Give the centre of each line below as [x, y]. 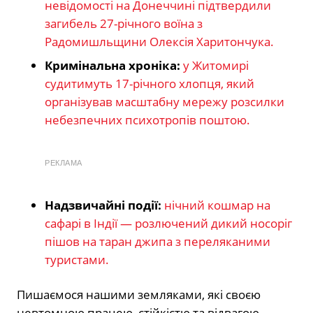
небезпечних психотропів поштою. [147, 120]
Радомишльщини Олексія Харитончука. [159, 42]
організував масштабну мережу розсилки [165, 102]
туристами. [77, 260]
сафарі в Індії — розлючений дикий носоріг [168, 224]
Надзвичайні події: [103, 205]
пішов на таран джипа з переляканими [158, 242]
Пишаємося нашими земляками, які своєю [139, 295]
